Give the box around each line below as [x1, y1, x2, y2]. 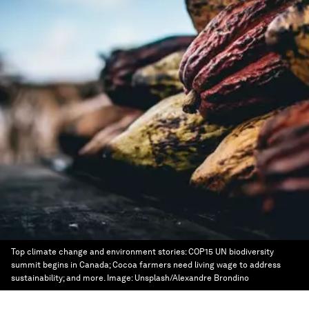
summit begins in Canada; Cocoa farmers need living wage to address [11, 260, 281, 270]
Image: [107, 273, 134, 283]
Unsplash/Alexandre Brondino [134, 273, 249, 283]
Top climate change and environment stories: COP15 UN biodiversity [11, 247, 274, 257]
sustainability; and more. [11, 273, 105, 283]
